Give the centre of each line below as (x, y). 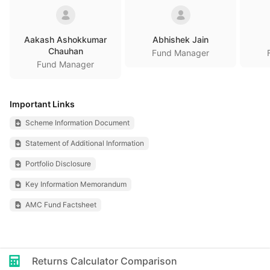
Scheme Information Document (77, 123)
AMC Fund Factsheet (61, 205)
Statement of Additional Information (85, 143)
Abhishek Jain (181, 39)
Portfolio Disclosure (58, 164)
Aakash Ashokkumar (65, 39)
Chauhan (65, 51)
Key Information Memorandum (76, 184)
